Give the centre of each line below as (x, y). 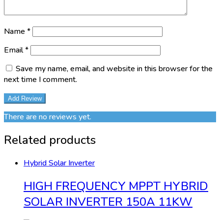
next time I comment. (41, 80)
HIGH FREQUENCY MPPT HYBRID (116, 186)
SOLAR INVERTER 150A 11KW (108, 202)
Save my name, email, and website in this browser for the (114, 69)
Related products (50, 140)
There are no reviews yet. (48, 117)
